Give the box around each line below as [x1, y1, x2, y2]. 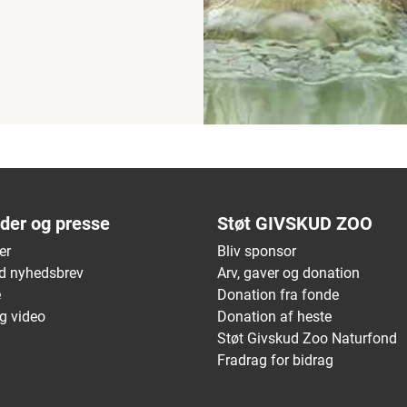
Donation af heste [217, 308, 332, 326]
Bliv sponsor [217, 243, 296, 261]
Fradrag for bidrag [217, 352, 333, 370]
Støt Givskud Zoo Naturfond [217, 330, 397, 348]
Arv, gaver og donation [217, 264, 360, 283]
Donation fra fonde [217, 286, 339, 304]
